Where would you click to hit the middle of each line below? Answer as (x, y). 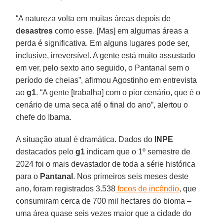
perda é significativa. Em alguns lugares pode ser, (103, 43)
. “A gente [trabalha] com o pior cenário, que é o (118, 92)
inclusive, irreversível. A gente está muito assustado (106, 55)
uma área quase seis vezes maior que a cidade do (104, 213)
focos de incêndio (147, 188)
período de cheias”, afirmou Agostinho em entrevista (107, 80)
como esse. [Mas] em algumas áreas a (121, 31)
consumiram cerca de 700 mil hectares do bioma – (104, 201)
